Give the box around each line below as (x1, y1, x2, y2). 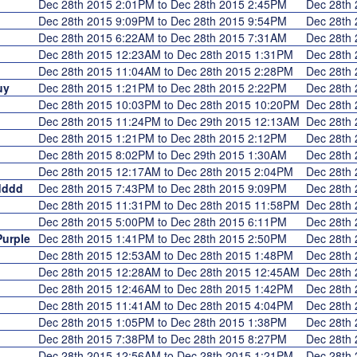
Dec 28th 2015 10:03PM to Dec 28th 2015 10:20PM (37, 96, 306, 112)
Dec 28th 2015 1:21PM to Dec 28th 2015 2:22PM (37, 80, 293, 96)
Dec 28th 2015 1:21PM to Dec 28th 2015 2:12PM (37, 130, 293, 146)
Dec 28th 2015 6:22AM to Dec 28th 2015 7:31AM (37, 29, 293, 45)
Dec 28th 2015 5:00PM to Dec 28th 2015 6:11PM (37, 214, 293, 229)
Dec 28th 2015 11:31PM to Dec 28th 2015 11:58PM (37, 197, 306, 213)
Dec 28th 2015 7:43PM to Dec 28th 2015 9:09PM (37, 180, 293, 196)
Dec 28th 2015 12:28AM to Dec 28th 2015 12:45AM (37, 264, 306, 280)
